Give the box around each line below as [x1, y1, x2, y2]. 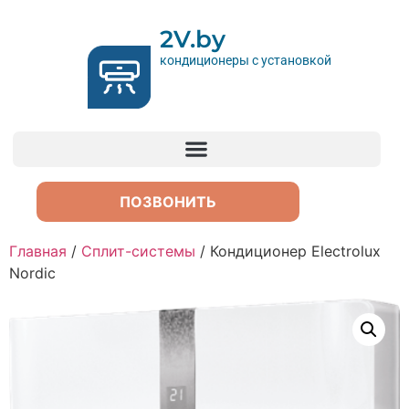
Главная [9, 241, 67, 260]
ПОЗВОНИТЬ [119, 192, 216, 211]
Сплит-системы [81, 241, 195, 260]
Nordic [9, 263, 56, 282]
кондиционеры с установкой [159, 53, 331, 68]
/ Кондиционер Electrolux [195, 241, 381, 260]
